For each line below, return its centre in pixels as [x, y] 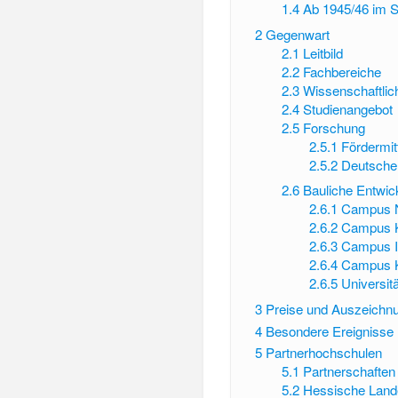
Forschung [334, 127]
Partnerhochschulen [323, 353]
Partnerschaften [350, 371]
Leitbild [323, 52]
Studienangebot [348, 108]
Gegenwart [297, 34]
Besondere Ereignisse [329, 330]
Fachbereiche [342, 71]
